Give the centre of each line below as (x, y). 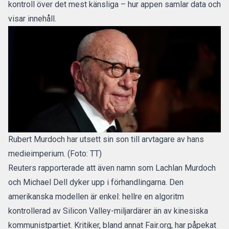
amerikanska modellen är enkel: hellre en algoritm (96, 197)
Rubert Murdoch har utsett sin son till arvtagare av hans (106, 139)
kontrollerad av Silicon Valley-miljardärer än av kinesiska (108, 211)
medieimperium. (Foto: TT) (55, 154)
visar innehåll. (32, 19)
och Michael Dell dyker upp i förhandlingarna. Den (96, 182)
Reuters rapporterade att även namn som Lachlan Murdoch (112, 168)
